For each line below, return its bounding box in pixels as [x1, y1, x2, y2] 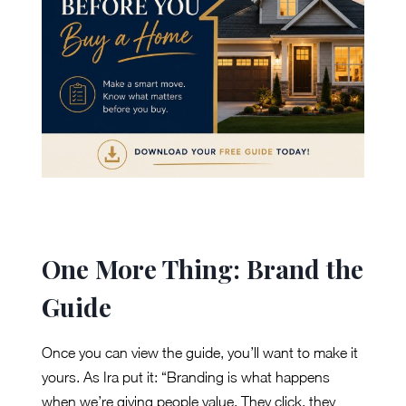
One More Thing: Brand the [42, 252, 363, 286]
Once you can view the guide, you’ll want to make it [42, 344, 358, 362]
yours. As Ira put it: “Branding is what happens [42, 369, 330, 386]
